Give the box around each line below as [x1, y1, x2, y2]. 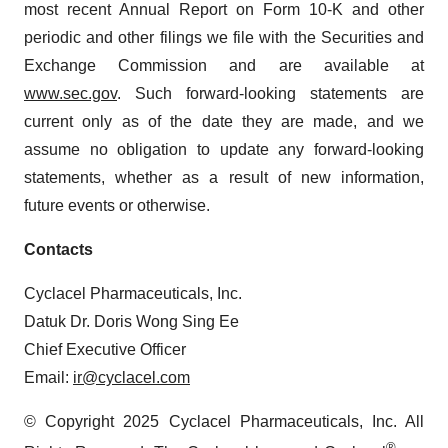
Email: [24, 369, 73, 386]
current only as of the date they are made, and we [24, 113, 424, 130]
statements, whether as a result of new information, [24, 169, 424, 186]
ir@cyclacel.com [73, 369, 190, 386]
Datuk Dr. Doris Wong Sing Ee [24, 313, 239, 330]
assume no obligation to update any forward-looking [24, 141, 424, 158]
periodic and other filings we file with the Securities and [24, 29, 424, 46]
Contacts [24, 241, 93, 258]
